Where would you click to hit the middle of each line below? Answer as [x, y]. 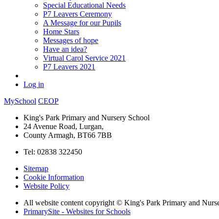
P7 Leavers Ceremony [77, 14]
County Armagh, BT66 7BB [68, 135]
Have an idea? [65, 49]
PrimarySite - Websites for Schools [77, 211]
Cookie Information [54, 177]
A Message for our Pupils [82, 22]
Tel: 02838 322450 [53, 152]
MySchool [20, 101]
